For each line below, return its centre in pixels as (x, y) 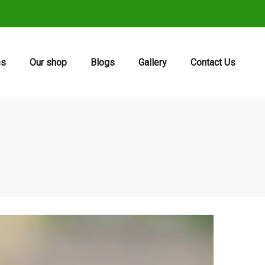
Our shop (48, 62)
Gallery (153, 62)
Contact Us (213, 62)
